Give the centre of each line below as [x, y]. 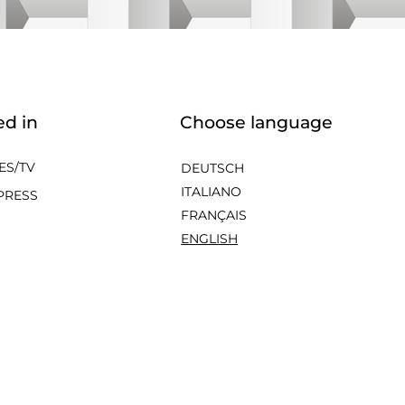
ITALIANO [212, 191]
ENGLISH [210, 238]
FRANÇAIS [214, 215]
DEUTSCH [213, 168]
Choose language [257, 122]
